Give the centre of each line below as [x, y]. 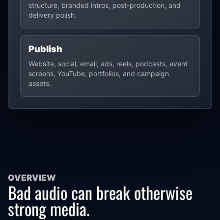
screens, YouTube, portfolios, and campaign [99, 73]
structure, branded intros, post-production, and [105, 5]
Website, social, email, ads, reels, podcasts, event [108, 64]
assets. [40, 83]
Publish [45, 49]
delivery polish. [53, 15]
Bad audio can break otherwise [100, 192]
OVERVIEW [32, 178]
